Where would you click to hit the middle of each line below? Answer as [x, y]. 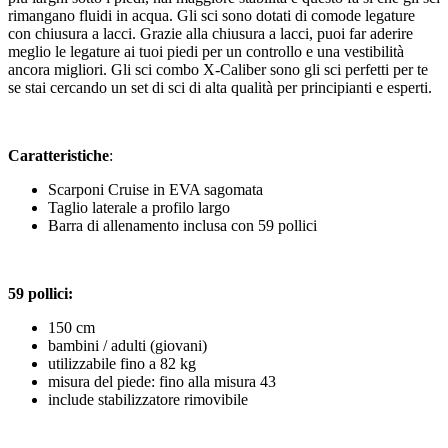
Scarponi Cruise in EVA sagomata [155, 189]
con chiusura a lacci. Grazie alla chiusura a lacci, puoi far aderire [210, 33]
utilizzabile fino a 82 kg [122, 363]
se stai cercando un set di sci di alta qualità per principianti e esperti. [220, 87]
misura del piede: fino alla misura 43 [162, 381]
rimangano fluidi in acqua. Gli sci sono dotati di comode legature [211, 15]
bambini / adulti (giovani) [127, 345]
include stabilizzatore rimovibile [148, 399]
